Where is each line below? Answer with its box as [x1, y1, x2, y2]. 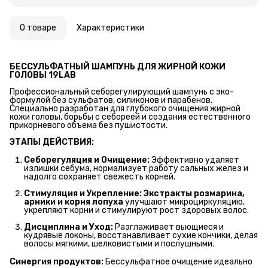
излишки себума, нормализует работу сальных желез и [24, 163, 248, 174]
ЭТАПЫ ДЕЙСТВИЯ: [10, 137, 94, 148]
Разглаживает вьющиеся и [113, 222, 224, 233]
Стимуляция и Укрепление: [24, 188, 142, 199]
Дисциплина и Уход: [24, 222, 113, 233]
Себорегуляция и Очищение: [24, 155, 150, 166]
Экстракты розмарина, [144, 188, 245, 199]
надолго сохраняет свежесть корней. [24, 172, 175, 182]
